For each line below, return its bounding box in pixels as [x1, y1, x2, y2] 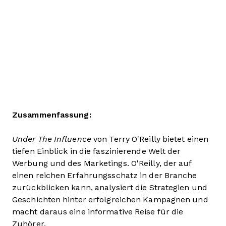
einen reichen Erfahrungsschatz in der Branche [12, 171, 197, 180]
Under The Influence [12, 134, 91, 143]
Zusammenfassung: [12, 110, 91, 119]
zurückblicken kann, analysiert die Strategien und [12, 183, 207, 192]
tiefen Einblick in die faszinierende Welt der [12, 146, 181, 155]
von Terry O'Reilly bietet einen [91, 134, 209, 143]
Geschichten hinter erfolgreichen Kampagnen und [12, 195, 208, 204]
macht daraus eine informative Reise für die [12, 207, 184, 216]
